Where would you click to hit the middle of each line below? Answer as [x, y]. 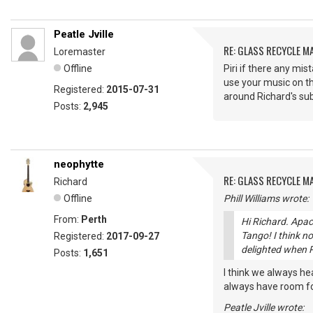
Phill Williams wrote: [266, 198]
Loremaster [80, 52]
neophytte [79, 164]
